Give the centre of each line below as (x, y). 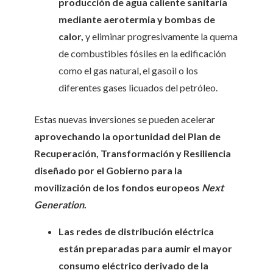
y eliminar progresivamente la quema (161, 36)
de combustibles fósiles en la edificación (142, 53)
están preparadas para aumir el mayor (145, 248)
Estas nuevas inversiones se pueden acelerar (125, 119)
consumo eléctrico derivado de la (133, 265)
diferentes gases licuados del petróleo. (138, 87)
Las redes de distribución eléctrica (136, 231)
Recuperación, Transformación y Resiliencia (133, 153)
